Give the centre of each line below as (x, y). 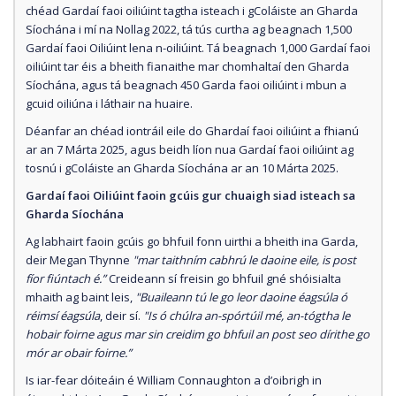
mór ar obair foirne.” (79, 352)
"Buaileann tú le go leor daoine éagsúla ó (241, 297)
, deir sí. (122, 315)
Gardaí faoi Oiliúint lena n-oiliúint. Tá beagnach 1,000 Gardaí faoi (198, 47)
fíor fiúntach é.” (67, 278)
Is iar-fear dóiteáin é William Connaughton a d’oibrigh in (174, 380)
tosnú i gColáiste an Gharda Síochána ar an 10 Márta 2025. (186, 168)
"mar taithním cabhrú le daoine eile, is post (244, 259)
